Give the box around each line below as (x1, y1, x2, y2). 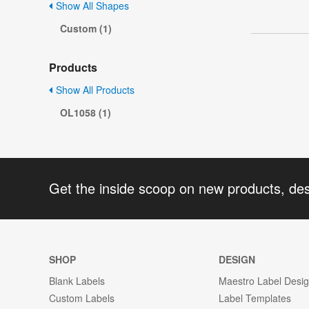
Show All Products (53, 83, 134, 97)
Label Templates (219, 290, 292, 305)
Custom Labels (49, 290, 114, 305)
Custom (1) (60, 21, 112, 36)
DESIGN (219, 252, 256, 266)
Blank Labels (49, 273, 105, 288)
